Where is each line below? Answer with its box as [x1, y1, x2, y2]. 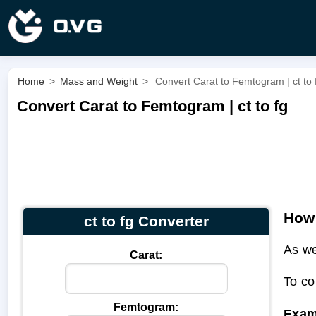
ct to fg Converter [83, 212, 209, 229]
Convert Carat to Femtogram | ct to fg [17, 97, 288, 115]
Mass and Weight [60, 75, 138, 87]
